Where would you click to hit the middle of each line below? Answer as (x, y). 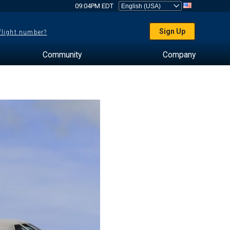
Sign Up (172, 31)
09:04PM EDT (94, 6)
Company (179, 55)
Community (62, 55)
